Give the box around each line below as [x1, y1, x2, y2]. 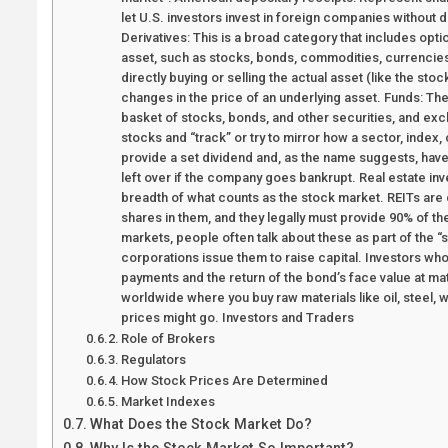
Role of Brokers [121, 330, 216, 346]
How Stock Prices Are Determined [121, 372, 329, 388]
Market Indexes [121, 393, 216, 409]
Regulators [121, 351, 187, 367]
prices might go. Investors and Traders [121, 309, 355, 325]
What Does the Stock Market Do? [89, 415, 312, 433]
